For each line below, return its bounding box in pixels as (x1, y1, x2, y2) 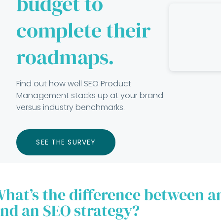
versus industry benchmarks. (16, 102, 125, 113)
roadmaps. (16, 42, 115, 72)
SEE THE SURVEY (36, 137, 96, 147)
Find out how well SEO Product (16, 78, 132, 90)
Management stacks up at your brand (16, 90, 164, 102)
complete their (16, 16, 151, 45)
